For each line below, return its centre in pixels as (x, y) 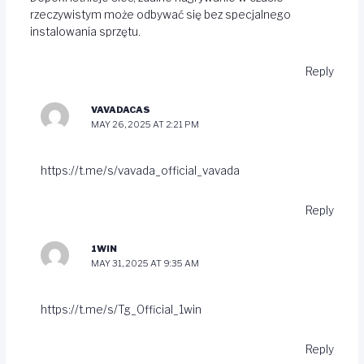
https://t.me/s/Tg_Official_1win (121, 310)
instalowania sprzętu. (85, 32)
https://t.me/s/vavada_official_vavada (141, 171)
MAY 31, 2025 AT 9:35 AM (145, 264)
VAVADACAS (120, 110)
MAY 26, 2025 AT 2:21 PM (145, 125)
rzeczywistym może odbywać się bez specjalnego (160, 15)
